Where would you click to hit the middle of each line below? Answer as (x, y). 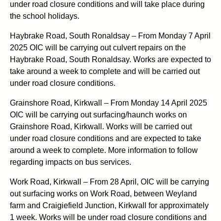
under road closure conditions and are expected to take (106, 138)
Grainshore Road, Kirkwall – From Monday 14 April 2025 (109, 103)
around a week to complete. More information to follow (104, 150)
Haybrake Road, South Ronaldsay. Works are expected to (110, 59)
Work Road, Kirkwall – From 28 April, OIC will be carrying (110, 182)
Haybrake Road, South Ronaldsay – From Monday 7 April (110, 36)
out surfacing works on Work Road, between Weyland (103, 193)
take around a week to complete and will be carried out (105, 71)
